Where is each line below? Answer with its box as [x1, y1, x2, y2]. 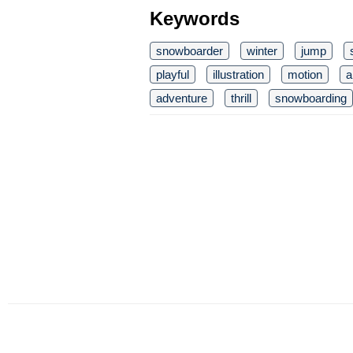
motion [288, 68, 322, 82]
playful [156, 68, 189, 82]
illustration [213, 68, 264, 82]
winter [247, 44, 277, 58]
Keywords [150, 8, 240, 30]
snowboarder [156, 44, 223, 58]
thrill [231, 91, 251, 106]
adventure [156, 91, 207, 106]
